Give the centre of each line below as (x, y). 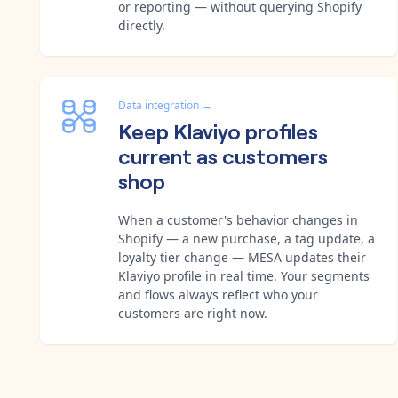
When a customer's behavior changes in (238, 219)
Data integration (159, 105)
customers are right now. (193, 313)
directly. (142, 25)
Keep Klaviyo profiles (218, 130)
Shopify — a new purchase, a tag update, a (247, 238)
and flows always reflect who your (218, 294)
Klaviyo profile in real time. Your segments (244, 275)
